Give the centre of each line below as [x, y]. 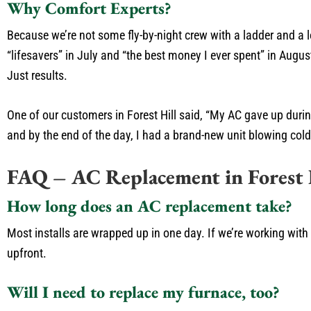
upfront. [27, 253]
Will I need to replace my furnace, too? [143, 292]
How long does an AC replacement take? [150, 206]
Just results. [37, 75]
